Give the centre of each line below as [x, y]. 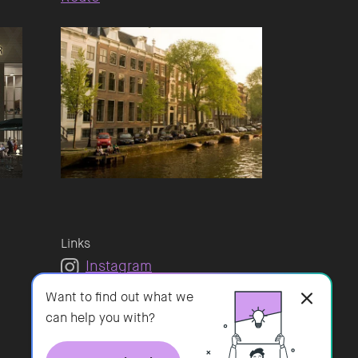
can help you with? [100, 318]
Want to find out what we [119, 297]
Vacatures [118, 311]
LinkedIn [115, 288]
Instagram [119, 266]
